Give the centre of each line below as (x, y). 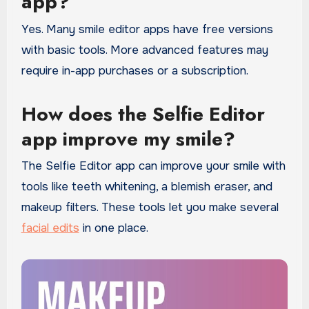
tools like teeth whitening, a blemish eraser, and (147, 187)
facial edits (50, 228)
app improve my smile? (128, 139)
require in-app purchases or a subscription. (134, 70)
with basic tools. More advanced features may (144, 50)
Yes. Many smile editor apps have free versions (147, 29)
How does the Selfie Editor (143, 114)
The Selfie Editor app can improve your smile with (153, 166)
